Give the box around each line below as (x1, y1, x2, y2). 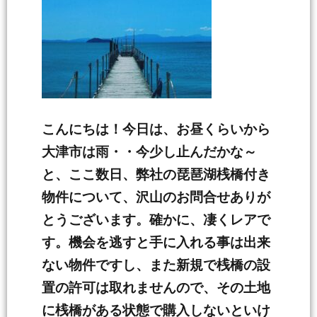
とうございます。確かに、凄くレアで (42, 212, 270, 227)
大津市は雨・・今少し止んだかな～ (42, 144, 257, 159)
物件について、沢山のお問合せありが (42, 190, 270, 204)
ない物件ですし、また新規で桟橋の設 (42, 258, 270, 272)
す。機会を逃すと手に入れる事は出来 (42, 235, 270, 250)
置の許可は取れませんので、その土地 (42, 280, 270, 295)
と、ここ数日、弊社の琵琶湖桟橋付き (42, 167, 270, 182)
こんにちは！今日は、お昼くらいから (42, 122, 270, 137)
